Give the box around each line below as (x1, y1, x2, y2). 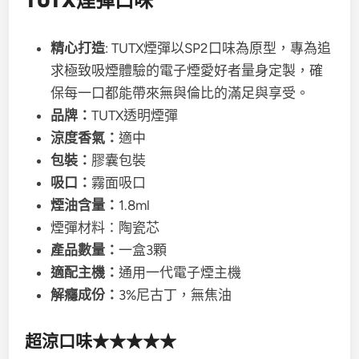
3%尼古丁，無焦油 (119, 287, 232, 303)
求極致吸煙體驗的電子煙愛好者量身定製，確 (50, 63, 324, 79)
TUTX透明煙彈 (91, 107, 179, 123)
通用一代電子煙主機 (119, 264, 242, 280)
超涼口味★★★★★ (25, 331, 177, 351)
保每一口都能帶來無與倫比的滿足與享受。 (50, 85, 310, 101)
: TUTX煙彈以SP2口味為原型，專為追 (105, 40, 332, 56)
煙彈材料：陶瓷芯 (50, 220, 160, 236)
